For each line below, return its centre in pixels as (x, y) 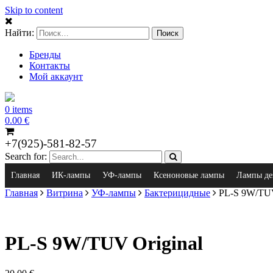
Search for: (26, 156)
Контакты (50, 66)
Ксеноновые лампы (189, 175)
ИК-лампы (71, 175)
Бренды (45, 55)
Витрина (65, 193)
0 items (19, 109)
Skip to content (34, 10)
